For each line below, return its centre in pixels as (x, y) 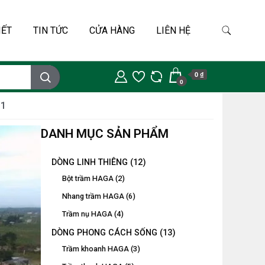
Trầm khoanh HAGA (95, 249)
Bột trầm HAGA (88, 179)
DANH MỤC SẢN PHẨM (104, 134)
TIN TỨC (50, 30)
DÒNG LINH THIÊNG (89, 162)
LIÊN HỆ (173, 30)
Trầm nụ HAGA (87, 214)
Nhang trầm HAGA (93, 196)
